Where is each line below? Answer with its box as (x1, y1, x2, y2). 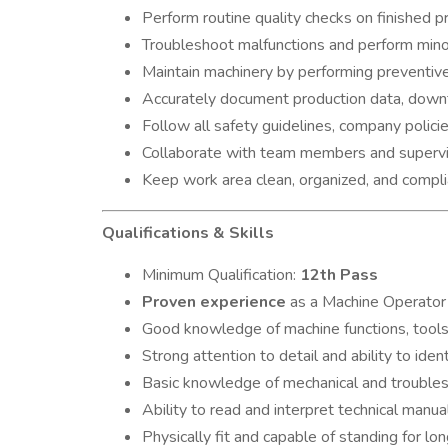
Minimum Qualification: (142, 264, 300, 286)
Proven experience (142, 291, 286, 313)
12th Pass (300, 264, 378, 286)
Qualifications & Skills (102, 222, 274, 244)
